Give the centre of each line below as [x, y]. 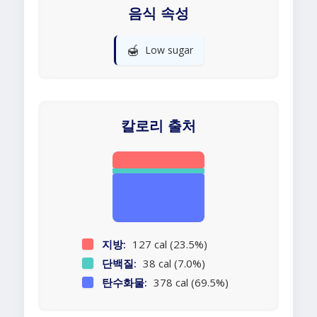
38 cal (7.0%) [172, 264]
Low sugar [169, 50]
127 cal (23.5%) [168, 244]
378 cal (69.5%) [189, 283]
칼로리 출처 [158, 126]
